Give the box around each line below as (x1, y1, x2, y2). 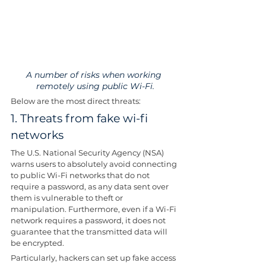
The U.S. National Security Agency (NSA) (11, 148, 166, 158)
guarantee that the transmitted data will (11, 227, 169, 237)
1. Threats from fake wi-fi (11, 112, 151, 126)
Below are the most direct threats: (11, 96, 141, 106)
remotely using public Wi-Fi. (36, 81, 154, 92)
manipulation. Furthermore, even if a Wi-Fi (11, 204, 178, 214)
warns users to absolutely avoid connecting (11, 159, 179, 169)
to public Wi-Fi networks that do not (11, 170, 151, 180)
